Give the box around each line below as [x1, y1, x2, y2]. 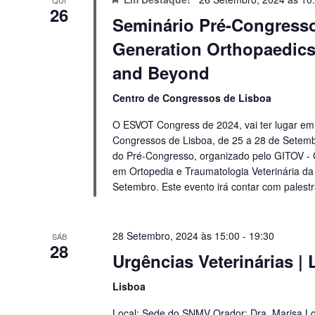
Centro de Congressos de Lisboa [112, 90, 271, 105]
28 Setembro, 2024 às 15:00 [112, 228, 240, 243]
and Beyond [112, 60, 210, 84]
